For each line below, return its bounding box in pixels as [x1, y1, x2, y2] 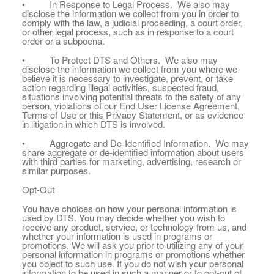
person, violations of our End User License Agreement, [21, 99, 240, 112]
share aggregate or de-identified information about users [21, 146, 244, 158]
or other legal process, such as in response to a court [21, 25, 234, 38]
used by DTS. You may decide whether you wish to [21, 211, 225, 224]
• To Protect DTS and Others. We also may [21, 53, 218, 66]
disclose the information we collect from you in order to [21, 7, 239, 20]
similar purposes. [21, 164, 91, 177]
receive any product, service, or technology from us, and [21, 220, 246, 233]
